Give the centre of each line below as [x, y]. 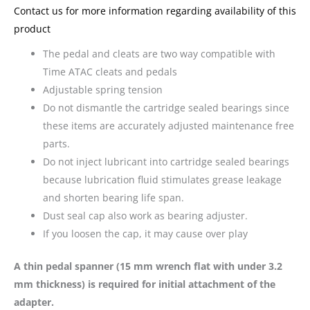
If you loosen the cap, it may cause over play [145, 233]
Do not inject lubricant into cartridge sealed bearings [166, 161]
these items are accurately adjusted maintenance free [168, 125]
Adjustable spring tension [103, 89]
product [32, 28]
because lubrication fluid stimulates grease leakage [162, 179]
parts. [56, 143]
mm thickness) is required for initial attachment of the [145, 284]
